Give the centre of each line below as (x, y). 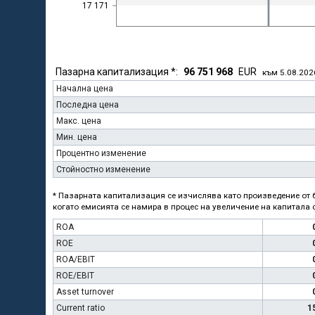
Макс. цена (79, 121)
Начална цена (85, 89)
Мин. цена (77, 137)
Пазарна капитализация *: (120, 72)
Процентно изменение (101, 153)
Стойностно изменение (103, 169)
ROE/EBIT (75, 276)
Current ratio (81, 308)
